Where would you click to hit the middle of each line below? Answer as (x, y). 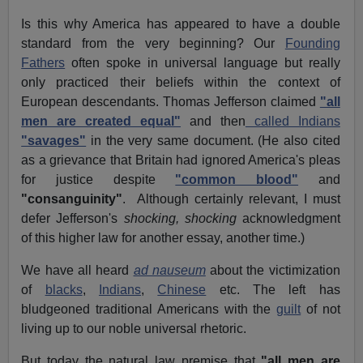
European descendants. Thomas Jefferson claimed (171, 102)
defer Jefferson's (73, 219)
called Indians (293, 122)
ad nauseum (169, 271)
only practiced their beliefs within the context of (181, 83)
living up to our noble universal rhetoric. (134, 329)
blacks (64, 290)
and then (213, 122)
